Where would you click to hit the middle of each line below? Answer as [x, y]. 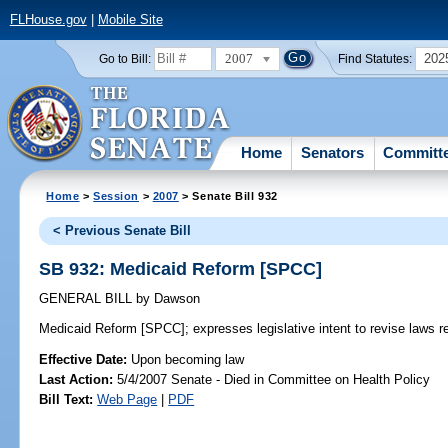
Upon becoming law [188, 359]
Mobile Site [130, 20]
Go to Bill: [124, 58]
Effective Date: [85, 359]
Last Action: [76, 379]
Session [116, 195]
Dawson [175, 299]
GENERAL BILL [88, 299]
